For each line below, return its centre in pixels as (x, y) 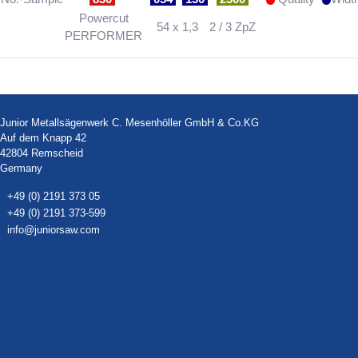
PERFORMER (103, 35)
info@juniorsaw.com (54, 229)
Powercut (103, 18)
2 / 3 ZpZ (233, 26)
